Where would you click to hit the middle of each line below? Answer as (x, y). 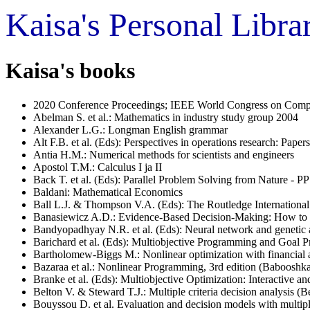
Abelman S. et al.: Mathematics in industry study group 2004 (166, 117)
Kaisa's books (70, 71)
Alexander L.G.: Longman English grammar (130, 129)
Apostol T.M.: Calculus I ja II (98, 167)
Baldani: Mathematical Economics (108, 192)
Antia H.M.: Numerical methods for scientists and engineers (164, 154)
